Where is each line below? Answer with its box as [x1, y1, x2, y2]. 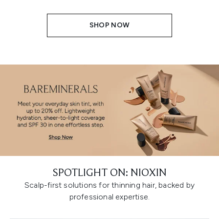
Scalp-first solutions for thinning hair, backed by [24, 180, 195, 190]
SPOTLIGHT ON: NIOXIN [52, 168, 167, 179]
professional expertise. [69, 192, 150, 201]
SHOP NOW [89, 21, 130, 29]
